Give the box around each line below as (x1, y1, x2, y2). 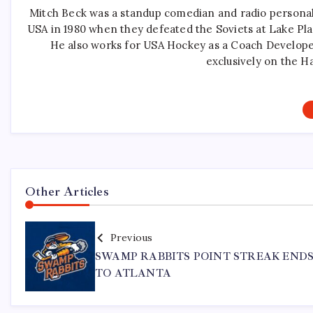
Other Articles (25, 184, 109, 200)
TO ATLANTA (95, 267, 171, 281)
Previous (110, 231, 153, 245)
